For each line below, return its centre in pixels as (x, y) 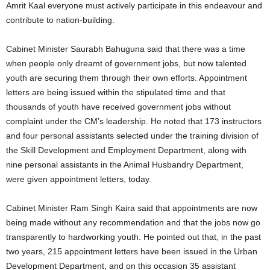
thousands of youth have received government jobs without (118, 106)
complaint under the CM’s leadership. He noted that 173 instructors (134, 121)
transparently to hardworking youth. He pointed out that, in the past (133, 237)
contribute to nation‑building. (60, 20)
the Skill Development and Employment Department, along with (126, 150)
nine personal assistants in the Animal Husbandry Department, (125, 164)
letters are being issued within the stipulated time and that (116, 92)
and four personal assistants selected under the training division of (132, 135)
